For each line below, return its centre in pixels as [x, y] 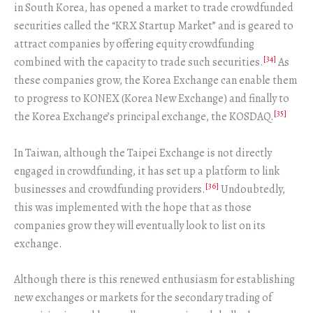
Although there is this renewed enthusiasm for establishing [154, 280]
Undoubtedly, [252, 189]
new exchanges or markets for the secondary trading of [143, 298]
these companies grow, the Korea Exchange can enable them [156, 81]
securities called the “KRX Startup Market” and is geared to [154, 26]
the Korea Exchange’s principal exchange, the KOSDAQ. [144, 117]
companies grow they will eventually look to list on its [140, 225]
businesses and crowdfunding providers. [110, 189]
